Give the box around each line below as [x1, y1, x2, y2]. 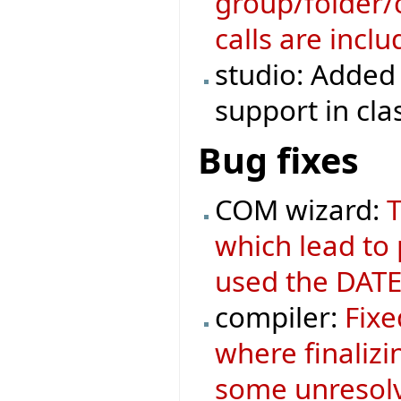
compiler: [215, 297, 346, 336]
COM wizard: [215, 190, 388, 228]
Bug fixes [198, 135, 359, 184]
